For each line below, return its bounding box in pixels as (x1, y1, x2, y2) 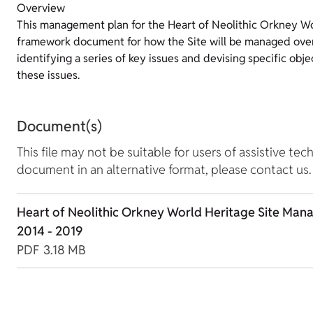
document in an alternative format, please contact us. (17, 161, 311, 178)
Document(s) (17, 117, 102, 136)
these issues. (17, 68, 80, 83)
